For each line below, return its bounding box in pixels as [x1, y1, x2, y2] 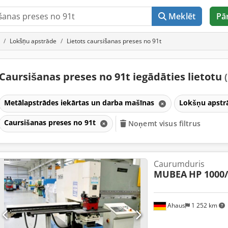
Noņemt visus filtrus [128, 119, 201, 129]
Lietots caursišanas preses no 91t [67, 37, 161, 45]
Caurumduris [153, 158, 205, 169]
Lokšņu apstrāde [10, 37, 56, 45]
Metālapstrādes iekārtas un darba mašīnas [4, 97, 156, 107]
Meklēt [168, 11, 196, 22]
